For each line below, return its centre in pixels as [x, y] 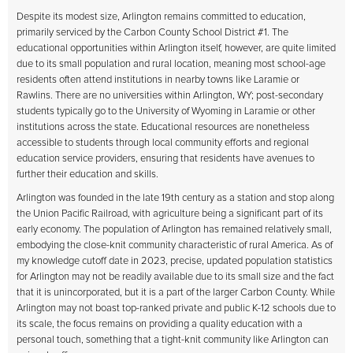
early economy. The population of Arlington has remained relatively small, [174, 230]
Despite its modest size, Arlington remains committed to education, [161, 17]
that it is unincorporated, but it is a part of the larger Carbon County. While [176, 293]
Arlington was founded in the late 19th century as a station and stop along [175, 198]
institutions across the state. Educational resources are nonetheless [163, 127]
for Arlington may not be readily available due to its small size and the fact [175, 277]
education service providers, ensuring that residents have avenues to [165, 159]
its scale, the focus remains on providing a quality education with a [160, 324]
